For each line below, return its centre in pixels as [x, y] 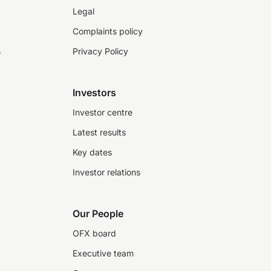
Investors [94, 93]
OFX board [94, 233]
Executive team [103, 253]
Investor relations [106, 172]
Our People [98, 214]
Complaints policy [108, 31]
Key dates [92, 152]
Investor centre [103, 112]
